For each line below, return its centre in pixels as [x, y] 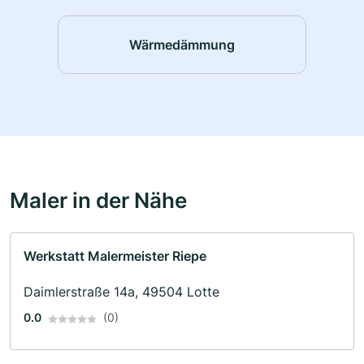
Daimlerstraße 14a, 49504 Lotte [121, 292]
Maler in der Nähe [98, 200]
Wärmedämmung [182, 44]
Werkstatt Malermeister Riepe [115, 256]
